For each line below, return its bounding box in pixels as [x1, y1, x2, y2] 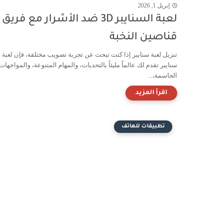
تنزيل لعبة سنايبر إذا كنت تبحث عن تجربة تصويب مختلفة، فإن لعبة [2, 50, 177, 58]
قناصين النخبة [110, 31, 177, 43]
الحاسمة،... [148, 71, 177, 79]
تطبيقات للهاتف [121, 123, 165, 129]
